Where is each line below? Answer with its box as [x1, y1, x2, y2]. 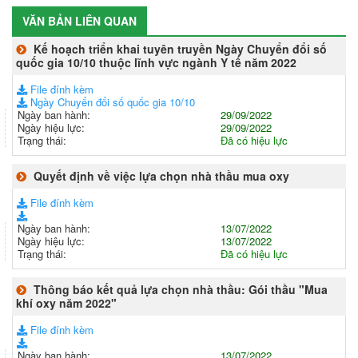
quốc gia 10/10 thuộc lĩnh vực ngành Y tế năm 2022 [16, 54, 296, 70]
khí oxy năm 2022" [16, 295, 117, 311]
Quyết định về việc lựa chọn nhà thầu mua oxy [34, 168, 289, 184]
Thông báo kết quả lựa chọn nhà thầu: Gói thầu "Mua [34, 281, 328, 297]
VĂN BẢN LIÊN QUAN [22, 13, 137, 29]
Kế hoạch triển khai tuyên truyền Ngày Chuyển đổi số [34, 41, 327, 57]
